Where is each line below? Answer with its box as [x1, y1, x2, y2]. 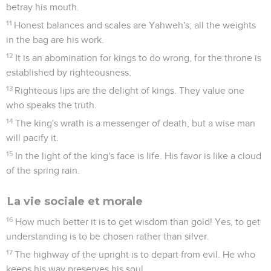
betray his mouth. [6, 2, 79, 12]
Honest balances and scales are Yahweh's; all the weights [14, 20, 256, 30]
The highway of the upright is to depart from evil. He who [15, 249, 256, 260]
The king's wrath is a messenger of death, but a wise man [15, 118, 256, 128]
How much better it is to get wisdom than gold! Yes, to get [15, 217, 261, 227]
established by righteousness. [6, 67, 131, 77]
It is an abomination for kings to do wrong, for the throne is [15, 53, 262, 63]
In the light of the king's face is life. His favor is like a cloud [15, 151, 262, 161]
